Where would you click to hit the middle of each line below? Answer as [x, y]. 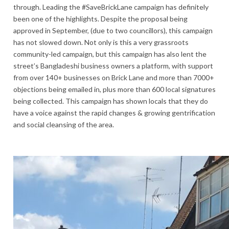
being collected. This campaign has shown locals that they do [111, 101]
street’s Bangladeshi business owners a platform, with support [113, 65]
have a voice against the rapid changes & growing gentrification [114, 112]
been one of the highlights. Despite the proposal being [100, 18]
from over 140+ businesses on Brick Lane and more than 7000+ [114, 77]
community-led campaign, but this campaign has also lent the [110, 54]
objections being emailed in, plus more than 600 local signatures [114, 89]
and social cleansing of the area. [64, 124]
